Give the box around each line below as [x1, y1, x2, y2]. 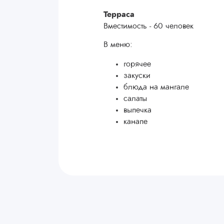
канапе [123, 117, 147, 125]
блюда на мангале [123, 83, 189, 91]
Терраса [103, 10, 134, 18]
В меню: [103, 40, 132, 48]
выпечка [123, 106, 151, 114]
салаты [123, 94, 147, 102]
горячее [123, 60, 151, 68]
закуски [123, 71, 150, 79]
